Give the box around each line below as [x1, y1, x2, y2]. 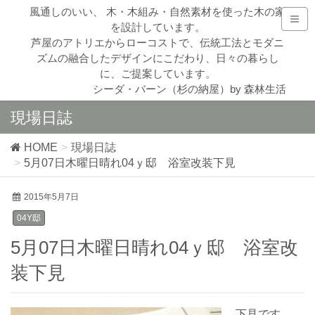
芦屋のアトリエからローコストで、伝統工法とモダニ [31, 37, 284, 49]
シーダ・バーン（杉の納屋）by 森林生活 [93, 83, 286, 95]
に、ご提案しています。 [99, 67, 216, 79]
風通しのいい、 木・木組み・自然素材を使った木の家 [30, 6, 285, 18]
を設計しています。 [110, 21, 205, 33]
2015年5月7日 [24, 192, 79, 202]
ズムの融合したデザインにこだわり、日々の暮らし [36, 52, 279, 64]
